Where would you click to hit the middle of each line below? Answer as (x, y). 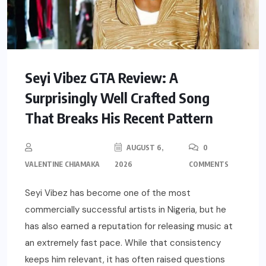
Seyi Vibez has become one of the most (108, 193)
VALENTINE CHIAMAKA (62, 164)
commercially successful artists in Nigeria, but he (126, 210)
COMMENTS (208, 164)
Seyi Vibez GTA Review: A (102, 77)
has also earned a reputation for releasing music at (129, 227)
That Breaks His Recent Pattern (119, 118)
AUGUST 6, (144, 148)
